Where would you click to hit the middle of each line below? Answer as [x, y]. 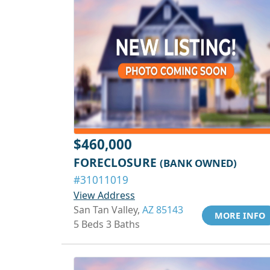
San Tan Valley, [108, 210]
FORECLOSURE [117, 162]
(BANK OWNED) [198, 163]
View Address [104, 195]
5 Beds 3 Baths [107, 224]
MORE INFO [240, 215]
